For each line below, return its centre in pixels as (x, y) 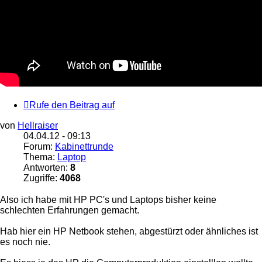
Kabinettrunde (84, 147)
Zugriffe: (42, 178)
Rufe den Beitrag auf (72, 105)
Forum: (39, 147)
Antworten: (47, 168)
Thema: (40, 157)
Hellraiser (38, 126)
